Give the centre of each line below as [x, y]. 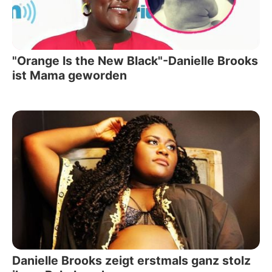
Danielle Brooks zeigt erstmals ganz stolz [131, 261]
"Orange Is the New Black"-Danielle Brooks [135, 60]
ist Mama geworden [70, 75]
